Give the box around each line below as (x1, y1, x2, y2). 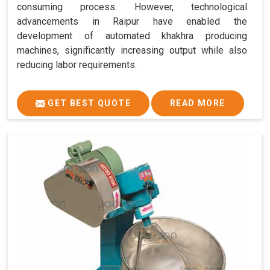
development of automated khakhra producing (17, 30, 247, 42)
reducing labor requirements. (17, 58, 137, 71)
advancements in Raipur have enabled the (17, 15, 247, 27)
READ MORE (170, 98, 225, 108)
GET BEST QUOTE (45, 98, 131, 108)
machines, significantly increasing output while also (17, 44, 247, 56)
